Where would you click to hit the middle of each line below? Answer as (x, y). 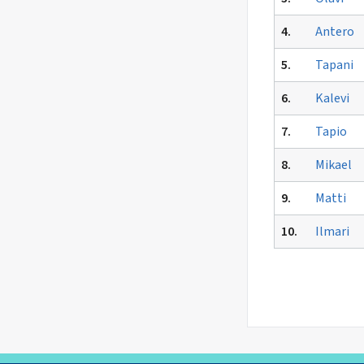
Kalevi (332, 98)
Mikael (334, 165)
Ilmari (332, 232)
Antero (335, 32)
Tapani (334, 65)
